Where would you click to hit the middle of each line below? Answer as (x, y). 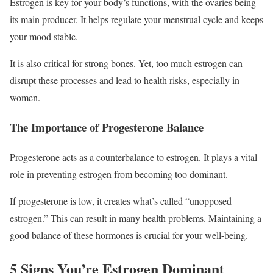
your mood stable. (45, 37)
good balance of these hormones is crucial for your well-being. (129, 235)
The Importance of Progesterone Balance (107, 127)
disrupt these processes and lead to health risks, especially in (125, 80)
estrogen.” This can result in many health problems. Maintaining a (136, 218)
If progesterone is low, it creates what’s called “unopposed (121, 200)
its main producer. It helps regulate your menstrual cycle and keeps (136, 19)
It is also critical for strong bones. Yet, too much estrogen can (126, 63)
